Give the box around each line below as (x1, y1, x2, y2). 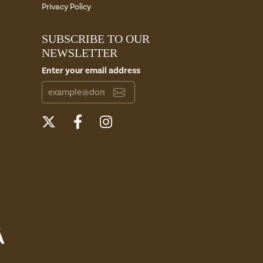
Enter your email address (42, 65, 140, 76)
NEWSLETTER (42, 46, 117, 59)
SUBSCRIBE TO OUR (42, 32, 150, 45)
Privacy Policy (42, 1, 91, 12)
